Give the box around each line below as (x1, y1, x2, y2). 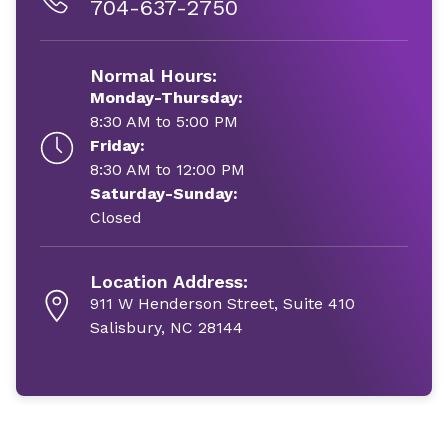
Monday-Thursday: (90, 88, 243, 107)
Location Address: (90, 271, 248, 292)
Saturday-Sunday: (90, 184, 238, 203)
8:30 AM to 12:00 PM (90, 160, 245, 179)
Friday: (90, 136, 145, 155)
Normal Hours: (90, 65, 217, 86)
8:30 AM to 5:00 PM (90, 112, 238, 131)
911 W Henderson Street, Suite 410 (90, 294, 355, 313)
